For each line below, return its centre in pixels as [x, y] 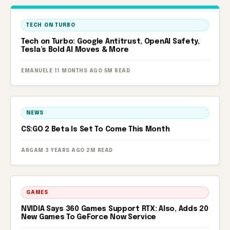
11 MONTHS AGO [78, 71]
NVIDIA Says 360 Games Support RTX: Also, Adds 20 [115, 209]
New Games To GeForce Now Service [89, 217]
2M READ [100, 150]
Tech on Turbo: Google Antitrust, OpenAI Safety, [110, 42]
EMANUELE [37, 71]
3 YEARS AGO [65, 150]
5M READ [117, 71]
